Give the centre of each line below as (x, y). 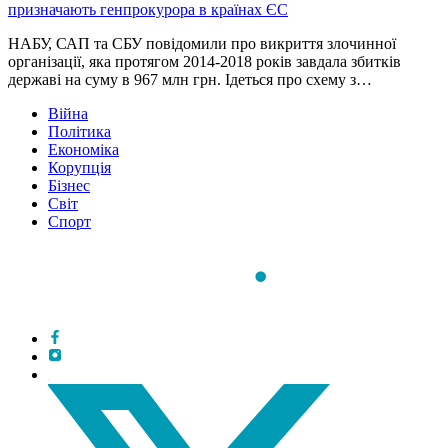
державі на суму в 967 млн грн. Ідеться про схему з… (190, 80)
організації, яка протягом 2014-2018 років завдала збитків (204, 62)
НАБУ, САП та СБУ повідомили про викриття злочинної (202, 44)
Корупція (79, 168)
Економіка (83, 150)
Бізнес (69, 186)
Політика (79, 132)
